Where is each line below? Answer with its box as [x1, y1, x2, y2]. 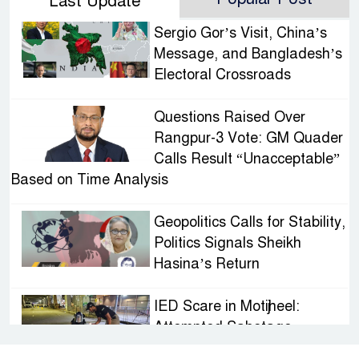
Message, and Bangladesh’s [153, 45, 342, 63]
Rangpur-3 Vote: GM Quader [153, 129, 343, 147]
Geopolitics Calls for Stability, [153, 213, 345, 232]
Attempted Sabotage [153, 318, 292, 337]
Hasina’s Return [153, 255, 260, 273]
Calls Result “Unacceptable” [153, 150, 340, 168]
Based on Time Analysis [11, 171, 168, 189]
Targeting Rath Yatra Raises [153, 339, 345, 357]
